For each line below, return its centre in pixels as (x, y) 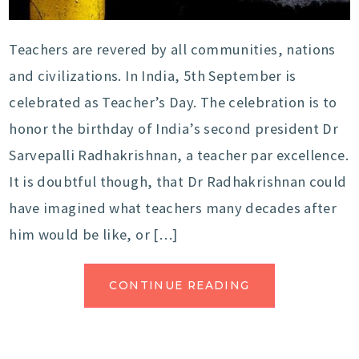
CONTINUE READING (179, 285)
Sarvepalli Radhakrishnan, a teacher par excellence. (179, 155)
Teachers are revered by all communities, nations (172, 49)
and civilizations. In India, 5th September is (153, 75)
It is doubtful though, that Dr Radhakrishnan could (178, 181)
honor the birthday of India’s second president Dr (174, 128)
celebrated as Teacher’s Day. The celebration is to (173, 102)
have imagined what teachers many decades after (173, 208)
